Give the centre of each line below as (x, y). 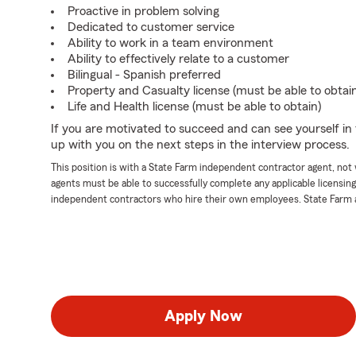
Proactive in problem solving (143, 11)
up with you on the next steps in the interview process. (200, 145)
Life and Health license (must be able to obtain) (194, 106)
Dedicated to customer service (151, 27)
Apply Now (203, 316)
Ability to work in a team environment (170, 43)
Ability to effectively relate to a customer (178, 59)
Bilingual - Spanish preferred (144, 75)
